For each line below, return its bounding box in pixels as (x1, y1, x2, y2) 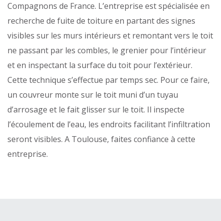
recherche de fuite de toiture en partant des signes (7, 15, 195, 27)
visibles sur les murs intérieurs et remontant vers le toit (7, 30, 213, 41)
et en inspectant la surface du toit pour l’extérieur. (7, 60, 192, 71)
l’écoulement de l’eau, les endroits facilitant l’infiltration (7, 119, 210, 130)
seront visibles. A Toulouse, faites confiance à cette (7, 134, 195, 145)
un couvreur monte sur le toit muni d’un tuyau (7, 89, 178, 101)
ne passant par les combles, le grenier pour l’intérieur (7, 45, 206, 56)
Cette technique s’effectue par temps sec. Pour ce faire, (7, 74, 210, 86)
